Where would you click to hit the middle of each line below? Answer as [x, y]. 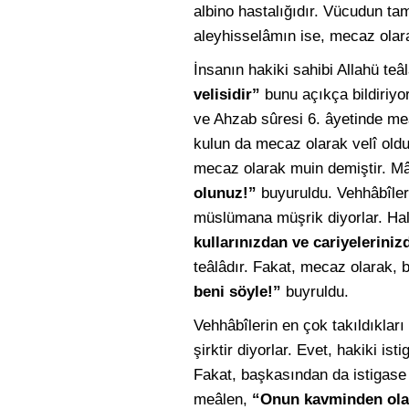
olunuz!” [225, 193]
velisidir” [227, 94]
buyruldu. [315, 292]
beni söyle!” [237, 292]
